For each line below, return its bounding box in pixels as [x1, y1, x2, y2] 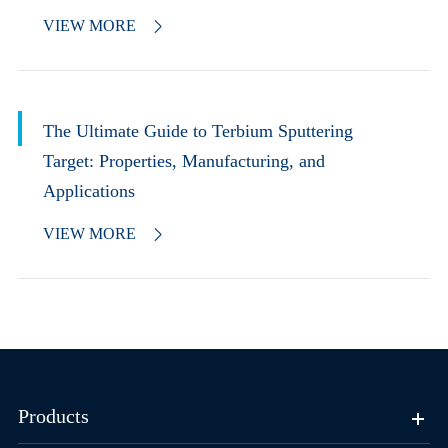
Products [17, 405, 89, 428]
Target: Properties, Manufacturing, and [42, 150, 325, 171]
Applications [42, 180, 135, 201]
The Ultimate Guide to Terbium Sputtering [42, 120, 353, 141]
